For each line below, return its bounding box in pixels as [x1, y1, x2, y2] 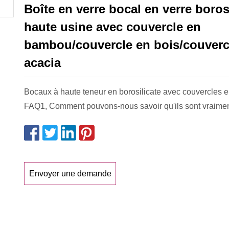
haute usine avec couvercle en [24, 20, 201, 34]
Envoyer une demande [29, 169, 111, 178]
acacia [24, 56, 61, 70]
